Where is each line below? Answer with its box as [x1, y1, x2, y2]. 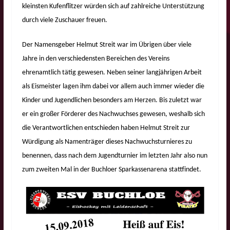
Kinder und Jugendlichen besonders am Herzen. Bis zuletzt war [22, 96, 202, 104]
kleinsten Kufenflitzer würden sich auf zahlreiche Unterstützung [22, 2, 204, 10]
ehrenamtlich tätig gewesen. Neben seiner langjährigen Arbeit [22, 68, 202, 76]
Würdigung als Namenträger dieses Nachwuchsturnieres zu [22, 138, 192, 146]
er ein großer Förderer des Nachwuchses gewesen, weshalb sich [22, 110, 205, 118]
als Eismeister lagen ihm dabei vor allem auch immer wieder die [22, 82, 204, 90]
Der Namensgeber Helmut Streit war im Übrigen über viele [22, 41, 191, 49]
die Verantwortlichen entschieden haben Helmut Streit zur [22, 124, 190, 132]
